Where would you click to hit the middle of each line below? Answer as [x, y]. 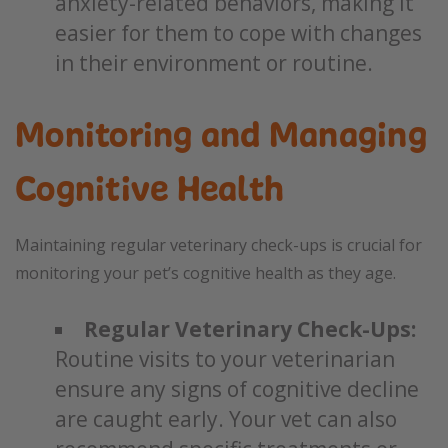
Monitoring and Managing [221, 134]
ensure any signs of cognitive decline [237, 389]
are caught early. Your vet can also [226, 419]
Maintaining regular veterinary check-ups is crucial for [218, 245]
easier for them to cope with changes [238, 33]
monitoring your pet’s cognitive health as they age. [205, 273]
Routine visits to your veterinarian [225, 359]
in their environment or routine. [214, 63]
